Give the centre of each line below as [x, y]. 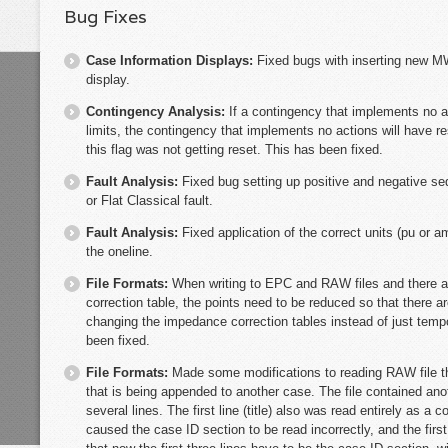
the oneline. [119, 251]
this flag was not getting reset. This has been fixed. [234, 149]
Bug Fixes [105, 17]
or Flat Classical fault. [149, 200]
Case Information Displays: [171, 60]
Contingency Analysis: [157, 111]
